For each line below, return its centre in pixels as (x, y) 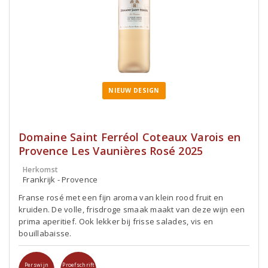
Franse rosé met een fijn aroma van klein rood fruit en (121, 197)
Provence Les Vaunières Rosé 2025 (111, 151)
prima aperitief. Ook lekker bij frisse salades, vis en (116, 221)
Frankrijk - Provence (60, 179)
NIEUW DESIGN (134, 90)
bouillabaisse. (45, 233)
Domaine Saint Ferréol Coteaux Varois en (130, 137)
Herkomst (41, 170)
